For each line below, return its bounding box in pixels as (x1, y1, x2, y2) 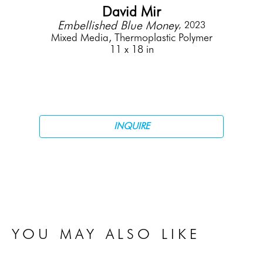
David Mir (102, 2, 161, 20)
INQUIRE (113, 120, 150, 132)
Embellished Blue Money (58, 18, 178, 32)
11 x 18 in (109, 42, 154, 55)
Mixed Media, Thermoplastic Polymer (50, 31, 213, 43)
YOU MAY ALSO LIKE (12, 225, 201, 242)
